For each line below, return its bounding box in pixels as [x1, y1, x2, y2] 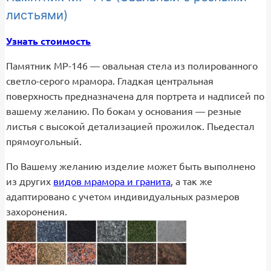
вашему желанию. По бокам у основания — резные [6, 105, 242, 117]
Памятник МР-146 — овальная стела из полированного [6, 60, 258, 71]
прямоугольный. [6, 135, 82, 147]
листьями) [6, 7, 68, 22]
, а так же [171, 175, 213, 187]
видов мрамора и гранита [53, 175, 171, 187]
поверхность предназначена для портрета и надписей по [6, 90, 265, 102]
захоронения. [6, 206, 68, 217]
